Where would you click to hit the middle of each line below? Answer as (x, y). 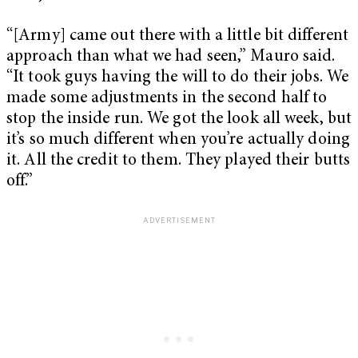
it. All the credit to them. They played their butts (179, 161)
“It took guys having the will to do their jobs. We (178, 78)
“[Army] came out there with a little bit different (178, 36)
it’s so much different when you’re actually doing (178, 140)
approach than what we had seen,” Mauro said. (171, 57)
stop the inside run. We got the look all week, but (179, 119)
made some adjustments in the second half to (167, 98)
